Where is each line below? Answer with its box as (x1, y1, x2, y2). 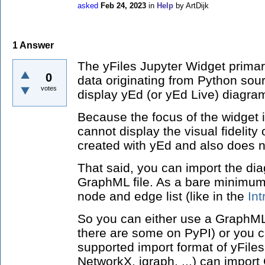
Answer (18, 40, 54, 51)
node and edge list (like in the (77, 189, 248, 203)
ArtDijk (186, 1, 209, 10)
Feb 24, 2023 (101, 1, 146, 10)
